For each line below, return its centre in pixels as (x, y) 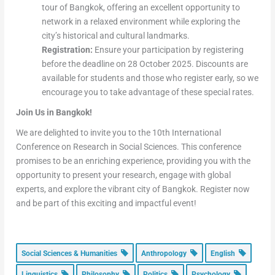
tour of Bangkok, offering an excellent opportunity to (141, 8)
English (225, 254)
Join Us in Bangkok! (54, 113)
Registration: (68, 50)
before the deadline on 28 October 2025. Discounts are (145, 64)
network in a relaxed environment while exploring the (141, 22)
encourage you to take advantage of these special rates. (148, 92)
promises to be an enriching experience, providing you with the (134, 161)
